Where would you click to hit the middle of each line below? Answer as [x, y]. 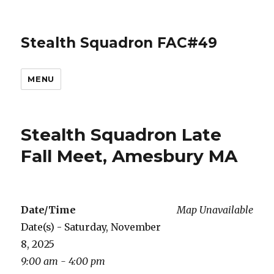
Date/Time [49, 210]
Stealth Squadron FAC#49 [119, 43]
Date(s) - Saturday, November [91, 227]
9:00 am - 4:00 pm [63, 261]
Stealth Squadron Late [121, 135]
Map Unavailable [215, 210]
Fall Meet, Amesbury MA [129, 156]
